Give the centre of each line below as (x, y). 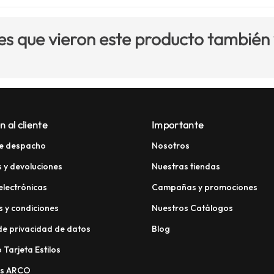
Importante (178, 125)
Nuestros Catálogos (192, 208)
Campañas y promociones (205, 187)
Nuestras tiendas (186, 167)
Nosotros (171, 146)
